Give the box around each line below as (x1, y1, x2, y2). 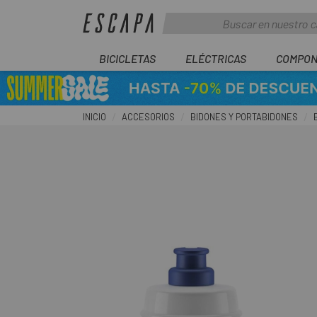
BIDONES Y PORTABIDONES (190, 111, 298, 122)
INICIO (83, 111, 106, 122)
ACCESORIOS (122, 111, 175, 122)
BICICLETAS (99, 52, 156, 65)
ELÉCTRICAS (185, 52, 246, 65)
